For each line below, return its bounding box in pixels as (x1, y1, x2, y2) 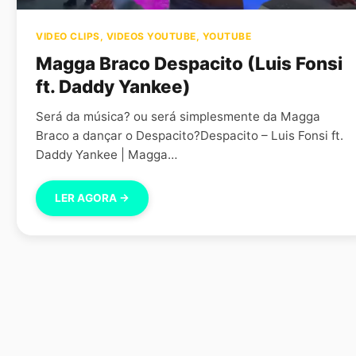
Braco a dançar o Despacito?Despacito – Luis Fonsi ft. (36, 128, 343, 143)
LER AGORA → (55, 192, 130, 204)
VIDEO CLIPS (36, 30, 100, 42)
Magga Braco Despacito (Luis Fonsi (36, 52, 342, 74)
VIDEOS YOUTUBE (106, 30, 196, 42)
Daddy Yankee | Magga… (36, 147, 177, 162)
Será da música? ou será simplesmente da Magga (36, 109, 320, 124)
